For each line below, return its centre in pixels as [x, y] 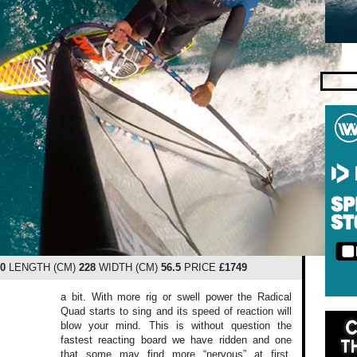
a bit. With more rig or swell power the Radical [177, 296]
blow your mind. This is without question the [177, 325]
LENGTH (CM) [42, 267]
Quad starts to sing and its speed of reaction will [177, 311]
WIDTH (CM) [128, 267]
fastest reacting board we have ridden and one [177, 339]
